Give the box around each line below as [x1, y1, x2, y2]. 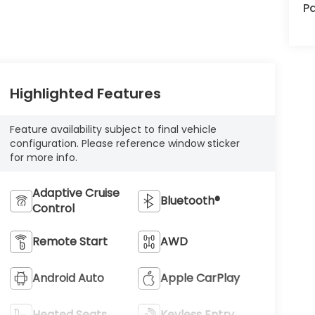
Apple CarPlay [160, 270, 240, 287]
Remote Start [32, 233, 108, 250]
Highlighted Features [9, 84, 161, 104]
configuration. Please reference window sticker [9, 136, 240, 151]
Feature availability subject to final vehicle [9, 122, 217, 137]
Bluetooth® [160, 193, 221, 210]
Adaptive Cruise [32, 185, 120, 202]
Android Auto [32, 270, 104, 287]
